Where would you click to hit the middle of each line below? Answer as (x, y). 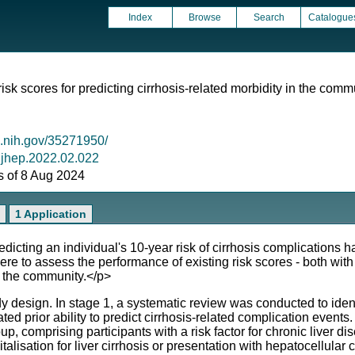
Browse (204, 17)
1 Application (51, 214)
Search (269, 17)
